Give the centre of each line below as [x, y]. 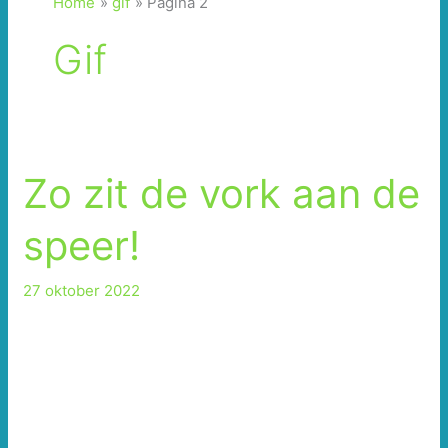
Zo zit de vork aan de [222, 194]
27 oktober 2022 [82, 291]
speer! [82, 246]
